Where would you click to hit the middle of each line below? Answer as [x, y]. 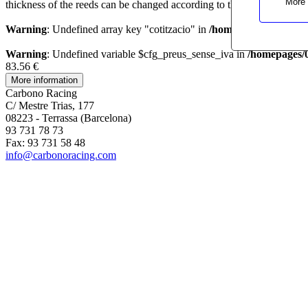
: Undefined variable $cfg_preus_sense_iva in [147, 54]
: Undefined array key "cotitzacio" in [128, 29]
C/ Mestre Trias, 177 [50, 105]
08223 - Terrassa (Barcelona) [70, 118]
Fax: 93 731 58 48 [45, 142]
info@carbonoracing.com [61, 155]
